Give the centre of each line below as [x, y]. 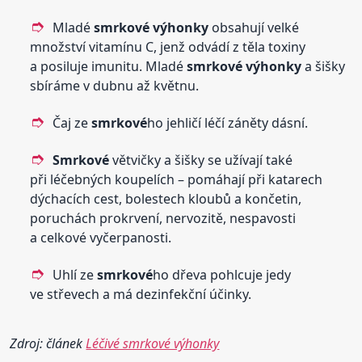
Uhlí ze [75, 274]
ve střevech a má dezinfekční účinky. [141, 294]
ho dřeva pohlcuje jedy [222, 274]
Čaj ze [72, 122]
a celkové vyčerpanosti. [101, 237]
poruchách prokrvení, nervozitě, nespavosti [163, 218]
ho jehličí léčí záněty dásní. [228, 122]
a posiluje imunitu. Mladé [109, 66]
